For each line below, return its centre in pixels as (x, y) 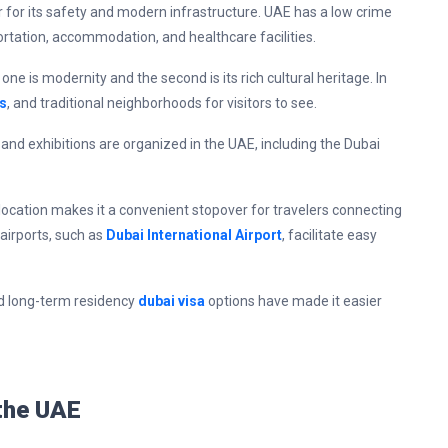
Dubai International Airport (194, 235)
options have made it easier (293, 301)
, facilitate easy (329, 235)
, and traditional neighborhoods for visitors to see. (163, 103)
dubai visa (171, 301)
